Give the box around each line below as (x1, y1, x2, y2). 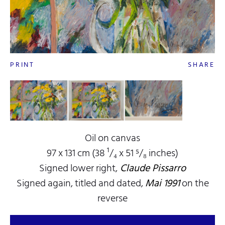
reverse (97, 190, 128, 206)
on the (179, 175, 209, 191)
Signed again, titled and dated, (16, 175, 145, 191)
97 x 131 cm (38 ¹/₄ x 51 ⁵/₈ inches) (47, 145, 178, 161)
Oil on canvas (85, 130, 140, 146)
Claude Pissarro (118, 160, 186, 176)
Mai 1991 (145, 175, 180, 191)
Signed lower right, (39, 160, 118, 176)
